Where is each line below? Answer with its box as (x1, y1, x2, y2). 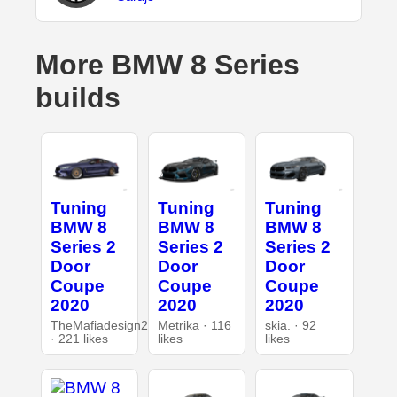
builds (35, 82, 121, 114)
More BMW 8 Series (35, 49, 300, 82)
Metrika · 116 (157, 318, 231, 332)
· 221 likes (50, 331, 108, 346)
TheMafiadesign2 (50, 318, 148, 332)
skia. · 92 (265, 318, 317, 332)
